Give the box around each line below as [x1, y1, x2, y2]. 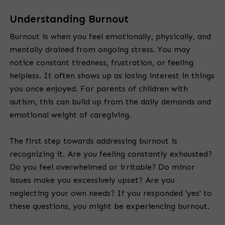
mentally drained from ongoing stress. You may [10, 45, 190, 55]
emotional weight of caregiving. [10, 110, 131, 120]
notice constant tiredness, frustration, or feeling [10, 58, 193, 68]
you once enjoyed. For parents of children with [10, 84, 188, 94]
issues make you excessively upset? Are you [10, 175, 175, 185]
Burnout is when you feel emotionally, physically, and [10, 32, 211, 42]
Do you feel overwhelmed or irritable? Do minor [10, 162, 195, 172]
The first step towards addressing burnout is [10, 136, 177, 146]
